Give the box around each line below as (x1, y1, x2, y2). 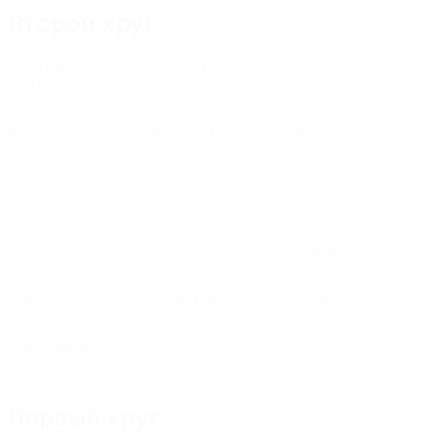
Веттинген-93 (296, 125, 400, 143)
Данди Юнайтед (8, 174, 135, 192)
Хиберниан (8, 338, 93, 356)
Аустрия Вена (8, 59, 114, 77)
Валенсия (8, 125, 82, 143)
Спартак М (152, 289, 235, 307)
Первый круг (8, 403, 161, 431)
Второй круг (8, 9, 156, 37)
